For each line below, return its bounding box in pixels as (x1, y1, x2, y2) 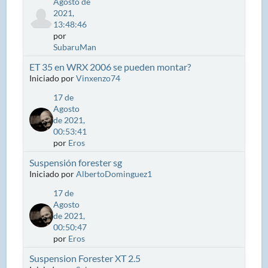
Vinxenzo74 (76, 72, 121, 83)
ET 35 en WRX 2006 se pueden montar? (29, 60, 191, 72)
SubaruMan (53, 41, 97, 52)
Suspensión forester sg (29, 156, 123, 168)
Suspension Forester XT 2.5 (29, 252, 141, 264)
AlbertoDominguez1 (76, 168, 153, 179)
